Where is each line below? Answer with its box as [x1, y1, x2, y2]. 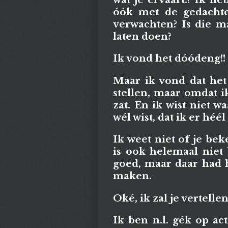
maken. [113, 170, 152, 182]
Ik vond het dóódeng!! [113, 52, 225, 65]
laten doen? [113, 30, 172, 42]
